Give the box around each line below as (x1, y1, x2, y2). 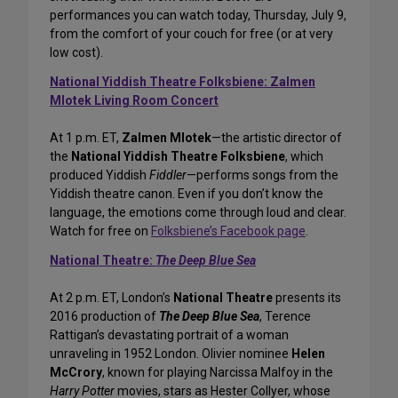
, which (285, 149, 323, 164)
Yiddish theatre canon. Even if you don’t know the (50, 187, 323, 202)
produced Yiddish (50, 168, 149, 183)
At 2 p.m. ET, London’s (50, 291, 173, 306)
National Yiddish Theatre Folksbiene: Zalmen (50, 75, 315, 90)
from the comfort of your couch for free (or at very (50, 27, 333, 42)
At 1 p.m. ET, (50, 131, 122, 146)
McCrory (50, 365, 102, 380)
